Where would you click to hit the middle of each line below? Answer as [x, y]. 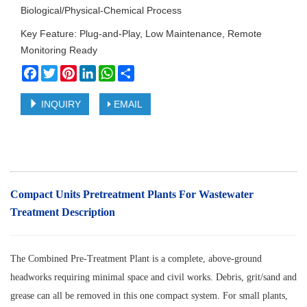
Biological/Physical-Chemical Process [101, 11]
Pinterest [96, 71]
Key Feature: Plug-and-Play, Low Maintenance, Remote [141, 34]
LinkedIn [114, 71]
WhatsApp [137, 71]
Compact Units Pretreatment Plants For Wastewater [132, 195]
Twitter [72, 71]
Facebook [60, 71]
